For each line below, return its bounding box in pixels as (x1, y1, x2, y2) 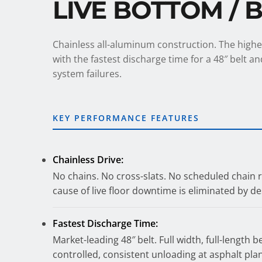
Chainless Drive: (53, 153, 124, 166)
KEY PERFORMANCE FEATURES (53, 112, 200, 123)
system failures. (53, 67, 122, 80)
